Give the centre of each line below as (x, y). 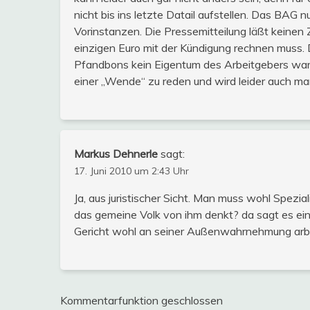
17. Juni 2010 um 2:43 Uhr (131, 171)
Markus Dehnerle (116, 153)
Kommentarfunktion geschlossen (142, 300)
